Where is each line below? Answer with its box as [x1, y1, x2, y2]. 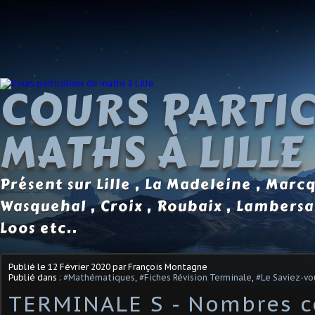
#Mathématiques [63, 271, 135, 283]
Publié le [8, 261, 48, 272]
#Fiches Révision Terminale [139, 271, 252, 283]
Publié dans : [8, 271, 63, 283]
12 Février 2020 [48, 261, 110, 272]
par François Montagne [110, 261, 207, 272]
